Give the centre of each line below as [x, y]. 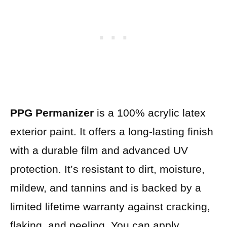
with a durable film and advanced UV [99, 150]
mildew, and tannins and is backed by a [106, 187]
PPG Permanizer [52, 112]
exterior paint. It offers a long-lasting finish [112, 131]
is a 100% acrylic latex [150, 112]
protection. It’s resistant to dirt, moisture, [107, 169]
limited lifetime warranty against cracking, [110, 206]
